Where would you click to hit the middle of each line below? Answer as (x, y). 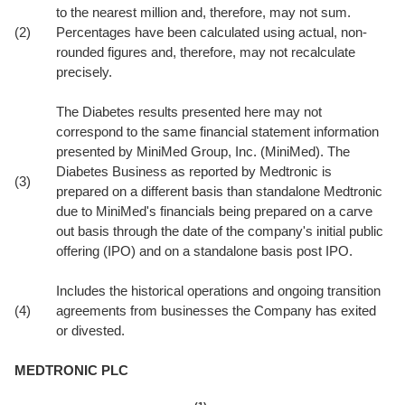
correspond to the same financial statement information (217, 132)
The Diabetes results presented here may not (189, 112)
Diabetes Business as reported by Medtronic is (194, 171)
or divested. (90, 330)
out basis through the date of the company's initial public (220, 231)
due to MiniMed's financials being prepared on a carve (214, 211)
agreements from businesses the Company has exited (216, 311)
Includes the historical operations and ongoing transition (218, 291)
